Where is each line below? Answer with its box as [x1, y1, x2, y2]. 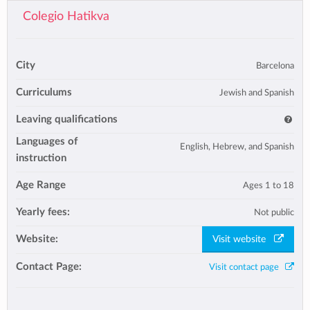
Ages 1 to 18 [243, 180, 294, 190]
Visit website [212, 235, 274, 245]
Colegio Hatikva [22, 10, 109, 22]
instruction [16, 152, 66, 163]
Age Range [16, 179, 66, 190]
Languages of [16, 136, 77, 147]
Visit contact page [209, 262, 285, 272]
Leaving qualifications [16, 113, 118, 125]
